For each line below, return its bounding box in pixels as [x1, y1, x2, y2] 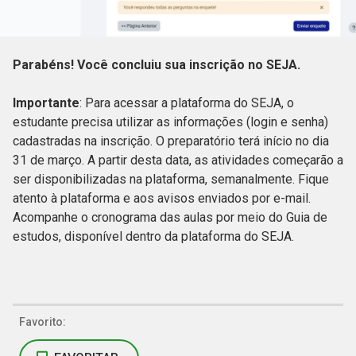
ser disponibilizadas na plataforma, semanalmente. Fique [13, 172, 329, 188]
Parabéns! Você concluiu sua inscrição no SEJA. [13, 57, 304, 73]
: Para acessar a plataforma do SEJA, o [79, 95, 294, 111]
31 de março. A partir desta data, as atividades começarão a [13, 153, 343, 168]
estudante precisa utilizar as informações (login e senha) [13, 114, 328, 130]
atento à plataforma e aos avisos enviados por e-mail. [13, 191, 311, 207]
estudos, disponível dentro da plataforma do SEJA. [13, 229, 297, 245]
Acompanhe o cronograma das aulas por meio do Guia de [13, 210, 327, 226]
